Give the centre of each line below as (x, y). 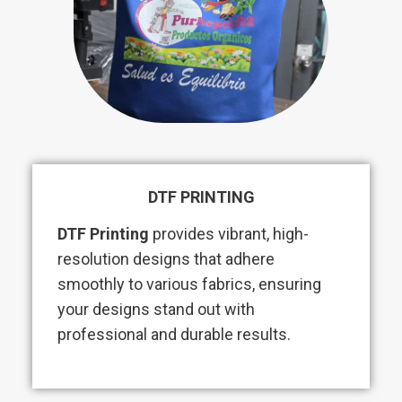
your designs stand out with (156, 310)
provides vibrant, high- (229, 234)
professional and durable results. (174, 335)
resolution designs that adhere (166, 259)
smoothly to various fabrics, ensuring (189, 284)
